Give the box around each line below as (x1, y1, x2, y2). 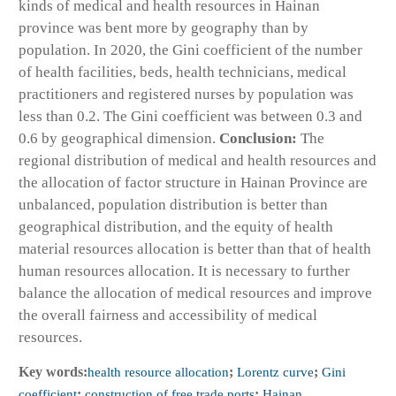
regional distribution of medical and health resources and (19, 151, 377, 169)
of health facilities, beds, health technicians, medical (19, 63, 346, 80)
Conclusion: (219, 129, 297, 147)
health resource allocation (88, 363, 229, 379)
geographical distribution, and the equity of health (19, 217, 333, 235)
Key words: (19, 363, 88, 379)
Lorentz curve (233, 363, 314, 379)
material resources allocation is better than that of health (19, 240, 371, 257)
